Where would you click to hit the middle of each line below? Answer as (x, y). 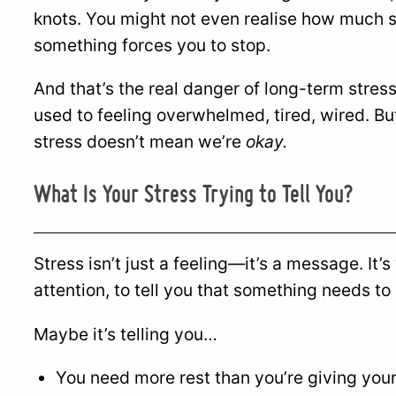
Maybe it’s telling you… (126, 334)
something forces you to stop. (152, 46)
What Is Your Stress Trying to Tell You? (193, 194)
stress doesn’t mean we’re (140, 142)
